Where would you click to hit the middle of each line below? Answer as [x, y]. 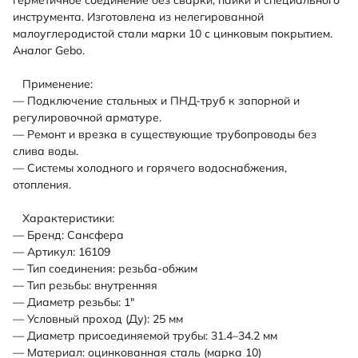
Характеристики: [64, 218]
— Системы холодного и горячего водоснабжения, [150, 167]
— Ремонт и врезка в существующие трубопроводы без [165, 134]
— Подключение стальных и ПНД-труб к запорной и [156, 100]
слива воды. [46, 151]
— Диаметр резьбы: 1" [74, 302]
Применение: [53, 84]
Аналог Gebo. [49, 50]
